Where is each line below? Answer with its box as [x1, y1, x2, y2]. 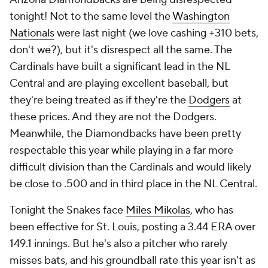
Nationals [10, 26, 54, 41]
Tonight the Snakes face [10, 203, 126, 218]
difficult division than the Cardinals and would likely [10, 160, 251, 175]
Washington [172, 10, 230, 24]
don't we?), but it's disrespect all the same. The [10, 43, 232, 57]
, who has [190, 203, 233, 218]
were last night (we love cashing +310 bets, [54, 26, 258, 41]
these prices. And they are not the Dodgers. [10, 110, 217, 124]
